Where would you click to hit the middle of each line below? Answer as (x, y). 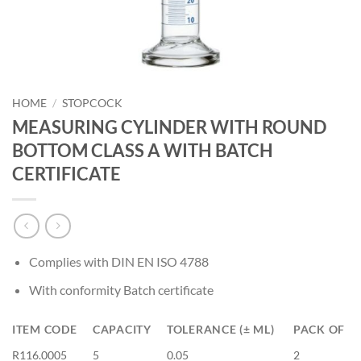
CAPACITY (122, 329)
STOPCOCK (93, 103)
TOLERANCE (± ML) (221, 329)
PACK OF (320, 329)
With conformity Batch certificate (121, 290)
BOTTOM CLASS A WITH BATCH (143, 150)
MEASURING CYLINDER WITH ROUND (169, 127)
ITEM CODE (45, 329)
